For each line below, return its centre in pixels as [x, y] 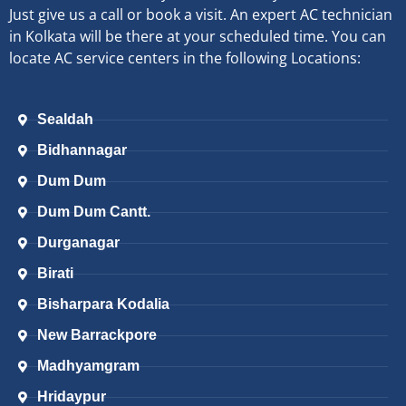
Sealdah [66, 120]
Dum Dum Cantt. [94, 212]
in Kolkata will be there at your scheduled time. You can [198, 36]
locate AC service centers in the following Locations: [185, 58]
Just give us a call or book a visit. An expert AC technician [201, 14]
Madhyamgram [89, 366]
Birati [56, 274]
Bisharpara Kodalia [104, 304]
